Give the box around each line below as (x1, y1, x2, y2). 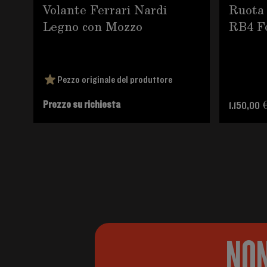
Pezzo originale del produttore (57, 74, 172, 85)
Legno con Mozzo (43, 17, 142, 35)
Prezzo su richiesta (43, 99, 120, 111)
